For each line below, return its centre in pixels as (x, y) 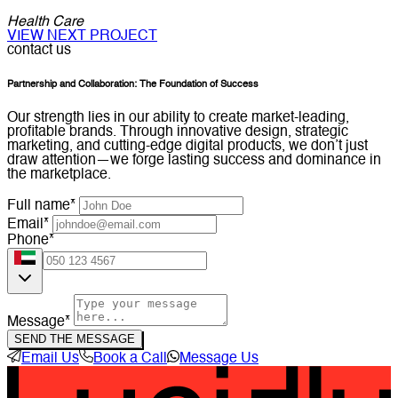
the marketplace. (59, 175)
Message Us (219, 359)
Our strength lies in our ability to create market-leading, (178, 119)
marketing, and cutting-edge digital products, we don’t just (187, 147)
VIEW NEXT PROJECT (82, 37)
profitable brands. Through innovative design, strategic (178, 133)
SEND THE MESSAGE (75, 339)
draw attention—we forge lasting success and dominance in (194, 161)
